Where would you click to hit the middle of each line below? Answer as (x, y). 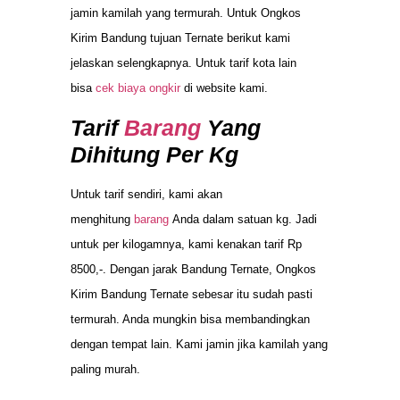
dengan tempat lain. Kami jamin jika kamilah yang (199, 344)
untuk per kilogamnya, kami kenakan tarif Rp (186, 244)
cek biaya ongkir (138, 88)
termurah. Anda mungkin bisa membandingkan (190, 319)
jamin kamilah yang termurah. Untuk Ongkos (186, 13)
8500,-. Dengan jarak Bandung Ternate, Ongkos (193, 269)
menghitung (102, 219)
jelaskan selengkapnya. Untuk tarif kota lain (183, 63)
